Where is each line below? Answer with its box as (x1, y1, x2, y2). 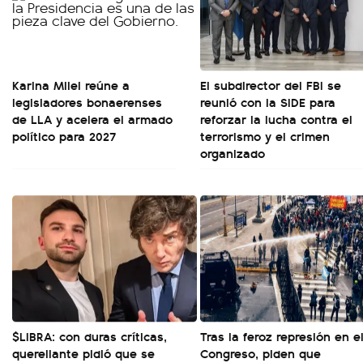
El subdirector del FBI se (200, 75, 341, 94)
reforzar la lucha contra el (200, 109, 352, 128)
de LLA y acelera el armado (12, 109, 173, 128)
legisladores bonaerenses (12, 92, 162, 111)
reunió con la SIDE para (200, 92, 335, 111)
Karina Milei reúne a (12, 75, 130, 94)
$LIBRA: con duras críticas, (12, 326, 167, 345)
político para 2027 (12, 126, 116, 145)
